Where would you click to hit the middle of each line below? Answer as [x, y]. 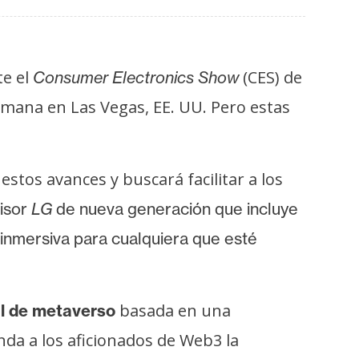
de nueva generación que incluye [175, 208]
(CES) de [270, 77]
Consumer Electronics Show [136, 77]
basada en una [173, 310]
